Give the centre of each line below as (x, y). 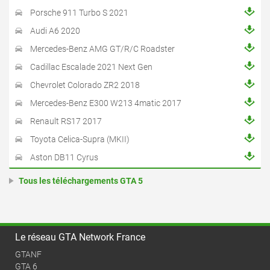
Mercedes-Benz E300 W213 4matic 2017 (106, 103)
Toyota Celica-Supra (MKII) (80, 140)
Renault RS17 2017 (66, 121)
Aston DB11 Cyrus (64, 158)
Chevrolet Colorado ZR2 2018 (85, 85)
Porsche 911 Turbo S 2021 (79, 13)
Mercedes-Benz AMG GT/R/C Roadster (102, 49)
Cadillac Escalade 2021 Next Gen (91, 67)
